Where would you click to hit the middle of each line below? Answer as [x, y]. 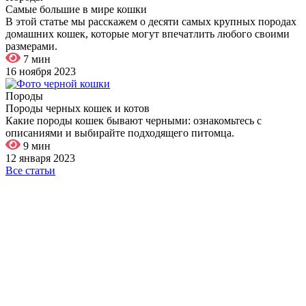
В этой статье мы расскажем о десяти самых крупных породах [151, 21]
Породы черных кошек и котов [78, 108]
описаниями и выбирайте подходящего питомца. [120, 133]
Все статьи [30, 170]
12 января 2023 [40, 158]
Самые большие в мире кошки [76, 9]
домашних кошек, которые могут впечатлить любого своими [148, 33]
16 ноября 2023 [41, 71]
